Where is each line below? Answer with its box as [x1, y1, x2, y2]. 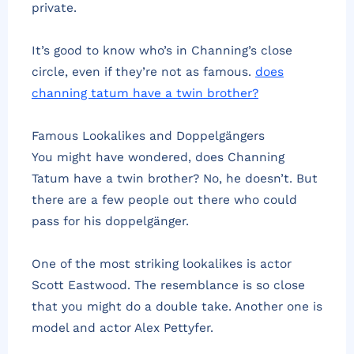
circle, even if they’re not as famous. [32, 64, 255, 79]
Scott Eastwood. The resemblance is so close [32, 277, 305, 292]
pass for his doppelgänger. [32, 213, 189, 228]
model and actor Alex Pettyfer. [32, 320, 213, 335]
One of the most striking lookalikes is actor [32, 256, 292, 271]
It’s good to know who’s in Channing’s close [32, 43, 292, 58]
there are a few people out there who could [32, 192, 297, 207]
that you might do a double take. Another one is [32, 299, 322, 314]
